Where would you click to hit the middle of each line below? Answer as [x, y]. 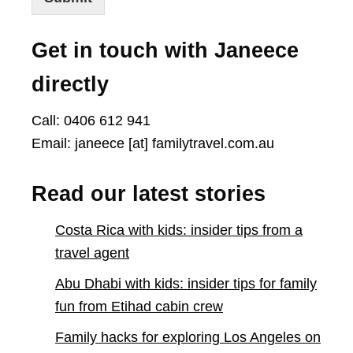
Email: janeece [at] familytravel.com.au [153, 143]
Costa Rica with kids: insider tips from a [179, 230]
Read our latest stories [149, 194]
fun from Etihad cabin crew [139, 307]
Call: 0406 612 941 [91, 121]
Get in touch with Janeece [165, 50]
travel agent [92, 253]
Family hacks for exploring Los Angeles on [188, 337]
